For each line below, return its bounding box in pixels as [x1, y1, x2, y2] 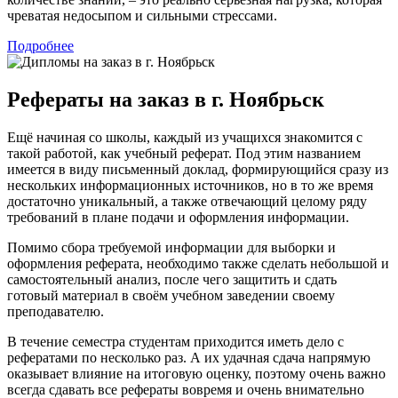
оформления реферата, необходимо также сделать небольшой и [7, 256, 389, 272]
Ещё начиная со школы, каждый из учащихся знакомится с [7, 130, 362, 146]
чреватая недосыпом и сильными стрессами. [7, 8, 277, 24]
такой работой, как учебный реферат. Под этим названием [7, 146, 361, 162]
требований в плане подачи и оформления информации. [7, 210, 349, 226]
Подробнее [7, 38, 74, 54]
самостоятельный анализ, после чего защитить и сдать [7, 272, 337, 288]
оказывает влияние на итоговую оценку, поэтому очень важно [7, 366, 386, 382]
